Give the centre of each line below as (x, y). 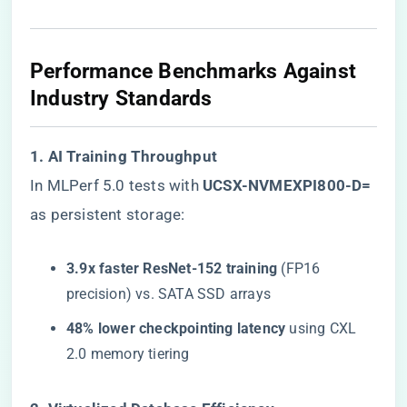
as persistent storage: (108, 214)
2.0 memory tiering (128, 354)
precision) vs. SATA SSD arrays (169, 294)
